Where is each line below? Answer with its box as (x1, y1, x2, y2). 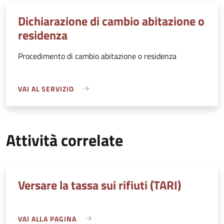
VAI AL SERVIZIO (18, 83, 74, 94)
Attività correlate (6, 127, 123, 152)
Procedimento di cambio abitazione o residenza (18, 49, 176, 62)
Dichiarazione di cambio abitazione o (18, 11, 204, 30)
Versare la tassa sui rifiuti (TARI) (18, 175, 181, 194)
